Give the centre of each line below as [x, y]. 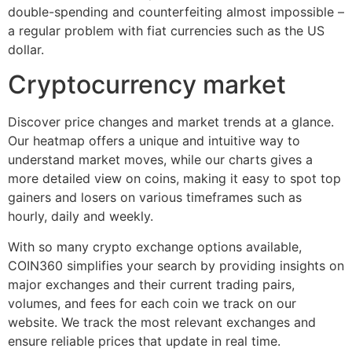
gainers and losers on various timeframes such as [155, 198]
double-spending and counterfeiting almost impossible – [176, 11]
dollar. [26, 49]
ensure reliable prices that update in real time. [144, 341]
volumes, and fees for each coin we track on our [152, 303]
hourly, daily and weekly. [81, 216]
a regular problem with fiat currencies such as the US [166, 30]
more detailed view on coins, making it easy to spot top [174, 179]
